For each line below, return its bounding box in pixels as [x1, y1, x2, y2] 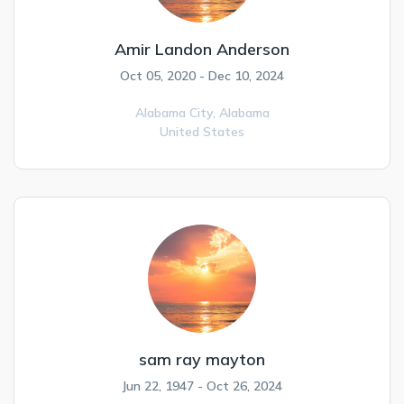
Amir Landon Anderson [115, 39, 289, 60]
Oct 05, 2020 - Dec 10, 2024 [120, 68, 284, 84]
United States [160, 124, 244, 140]
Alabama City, [134, 105, 219, 121]
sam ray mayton [139, 349, 265, 370]
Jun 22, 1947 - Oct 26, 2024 [122, 378, 282, 394]
